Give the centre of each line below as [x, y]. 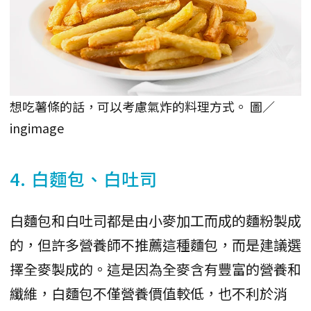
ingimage [37, 128]
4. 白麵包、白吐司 [84, 179]
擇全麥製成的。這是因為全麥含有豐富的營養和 [155, 269]
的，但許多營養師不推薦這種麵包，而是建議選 [155, 245]
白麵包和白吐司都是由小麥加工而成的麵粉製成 [155, 221]
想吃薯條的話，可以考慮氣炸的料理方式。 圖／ [142, 107]
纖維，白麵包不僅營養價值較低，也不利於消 [149, 294]
